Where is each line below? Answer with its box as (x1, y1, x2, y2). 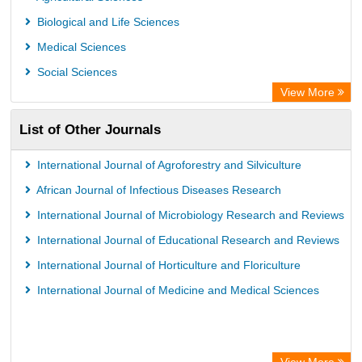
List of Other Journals (19, 121, 161, 137)
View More (280, 86, 338, 99)
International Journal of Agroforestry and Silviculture (34, 158, 301, 171)
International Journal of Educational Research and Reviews (34, 234, 339, 246)
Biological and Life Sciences (34, 15, 179, 28)
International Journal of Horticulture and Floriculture (34, 259, 301, 271)
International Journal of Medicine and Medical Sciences (34, 284, 319, 297)
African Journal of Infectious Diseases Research (34, 183, 281, 196)
